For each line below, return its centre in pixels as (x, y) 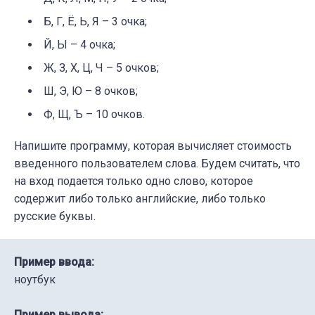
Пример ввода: (54, 262)
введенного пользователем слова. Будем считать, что (157, 163)
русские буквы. (55, 216)
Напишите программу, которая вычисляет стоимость (153, 146)
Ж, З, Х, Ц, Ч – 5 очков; (101, 67)
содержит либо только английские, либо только (140, 198)
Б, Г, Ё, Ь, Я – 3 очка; (95, 21)
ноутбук (35, 279)
